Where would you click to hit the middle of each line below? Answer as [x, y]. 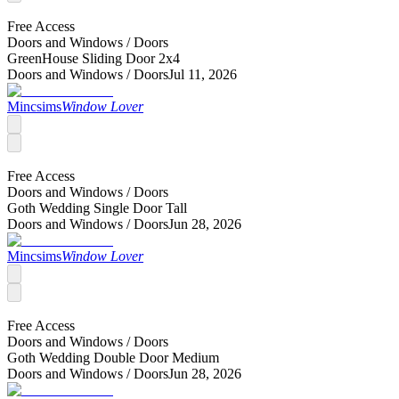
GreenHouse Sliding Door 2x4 [94, 58]
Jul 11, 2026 [203, 74]
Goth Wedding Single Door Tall [97, 208]
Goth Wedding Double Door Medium [113, 357]
